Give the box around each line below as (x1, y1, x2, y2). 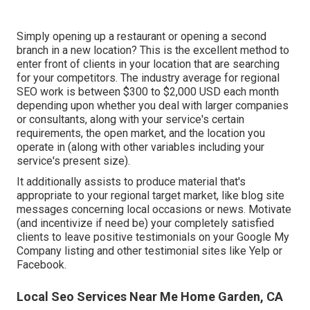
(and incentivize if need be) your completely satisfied (17, 216, 274, 230)
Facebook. (17, 257, 66, 271)
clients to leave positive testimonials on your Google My (17, 230, 289, 244)
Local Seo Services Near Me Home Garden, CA (17, 289, 283, 304)
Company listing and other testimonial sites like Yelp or (17, 244, 282, 257)
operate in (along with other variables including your (17, 140, 264, 154)
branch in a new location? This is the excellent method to (17, 43, 289, 57)
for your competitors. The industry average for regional (17, 71, 280, 84)
